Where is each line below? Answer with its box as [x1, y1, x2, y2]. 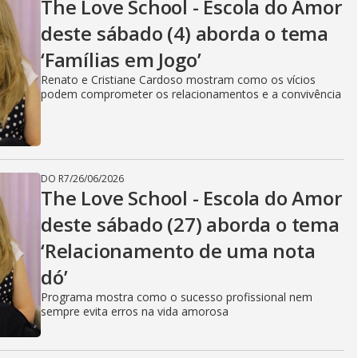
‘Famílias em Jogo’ [41, 46, 201, 73]
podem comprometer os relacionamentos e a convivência [41, 86, 341, 101]
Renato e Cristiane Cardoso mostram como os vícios [41, 72, 316, 87]
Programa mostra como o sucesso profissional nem [41, 289, 312, 304]
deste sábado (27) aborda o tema [41, 211, 340, 237]
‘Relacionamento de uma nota [41, 237, 316, 264]
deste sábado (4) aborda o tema [41, 20, 328, 46]
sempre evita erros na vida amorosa [41, 304, 229, 319]
